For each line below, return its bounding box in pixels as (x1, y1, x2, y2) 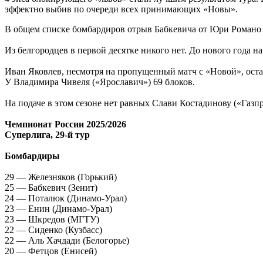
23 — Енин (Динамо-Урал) (5, 203, 112, 214)
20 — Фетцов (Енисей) (5, 245, 97, 256)
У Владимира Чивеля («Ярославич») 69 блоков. (5, 76, 195, 87)
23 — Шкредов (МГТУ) (5, 214, 99, 224)
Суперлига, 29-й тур (5, 129, 90, 140)
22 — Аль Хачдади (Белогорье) (5, 235, 129, 245)
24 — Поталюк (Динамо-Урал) (5, 193, 127, 203)
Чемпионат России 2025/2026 (5, 119, 126, 129)
